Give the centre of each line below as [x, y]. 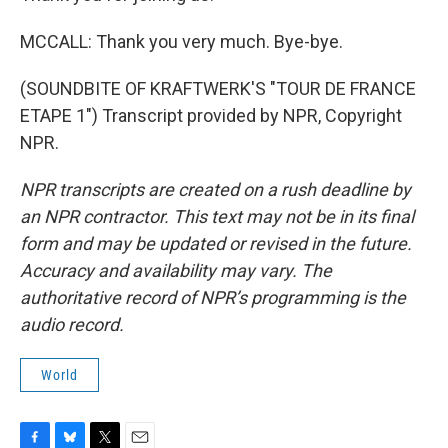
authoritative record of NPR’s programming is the [213, 297]
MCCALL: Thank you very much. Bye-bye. [181, 41]
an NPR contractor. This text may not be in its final [217, 216]
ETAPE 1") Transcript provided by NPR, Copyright [211, 115]
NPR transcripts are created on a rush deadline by [215, 189]
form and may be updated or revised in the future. [216, 243]
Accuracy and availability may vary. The [176, 270]
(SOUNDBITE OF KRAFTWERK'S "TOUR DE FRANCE [218, 88]
